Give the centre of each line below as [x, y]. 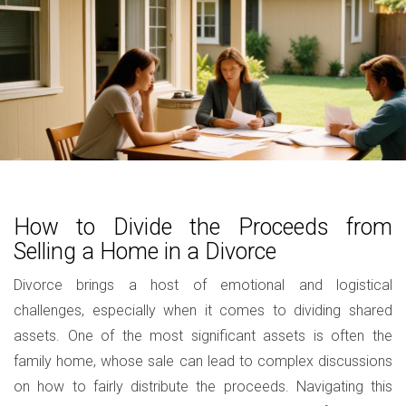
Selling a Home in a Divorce [145, 251]
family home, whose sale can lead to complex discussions [203, 361]
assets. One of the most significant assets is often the [203, 336]
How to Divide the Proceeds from [203, 227]
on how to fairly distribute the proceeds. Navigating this [203, 387]
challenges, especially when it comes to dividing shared [203, 310]
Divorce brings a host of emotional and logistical [203, 285]
